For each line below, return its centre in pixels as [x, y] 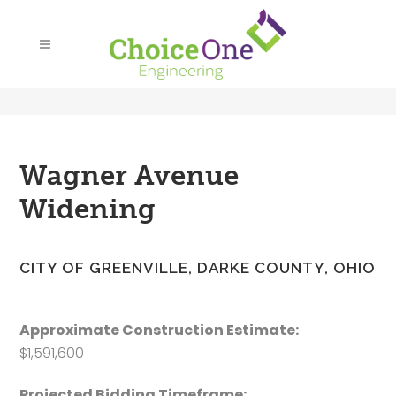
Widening [88, 209]
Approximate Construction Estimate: [160, 330]
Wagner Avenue [129, 175]
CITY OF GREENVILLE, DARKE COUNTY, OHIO [198, 268]
